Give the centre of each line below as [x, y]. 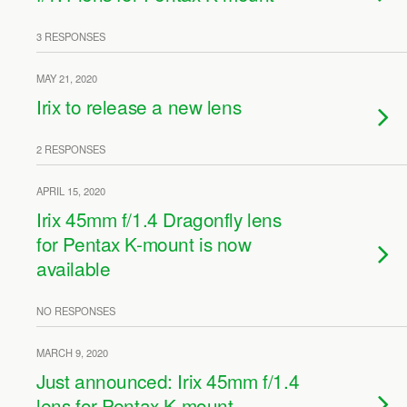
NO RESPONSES [76, 311]
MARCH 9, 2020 [72, 352]
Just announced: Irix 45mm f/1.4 [168, 381]
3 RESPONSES [71, 36]
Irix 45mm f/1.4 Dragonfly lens [159, 219]
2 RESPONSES [71, 149]
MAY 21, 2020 [67, 78]
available [74, 268]
